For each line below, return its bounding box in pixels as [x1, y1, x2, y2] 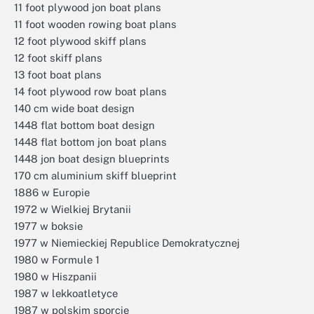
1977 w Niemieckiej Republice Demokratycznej [14, 236, 240, 249]
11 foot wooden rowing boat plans [14, 18, 177, 30]
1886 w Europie [14, 186, 90, 198]
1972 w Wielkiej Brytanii [14, 203, 131, 215]
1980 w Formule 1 [14, 253, 100, 266]
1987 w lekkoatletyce [14, 287, 118, 299]
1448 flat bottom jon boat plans [14, 135, 167, 148]
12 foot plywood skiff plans [14, 34, 146, 47]
